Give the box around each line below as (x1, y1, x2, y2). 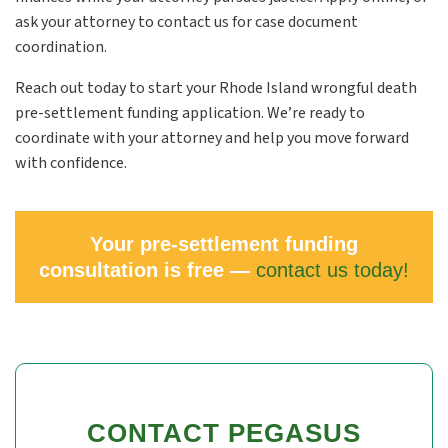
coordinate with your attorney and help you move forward (15, 127, 409, 149)
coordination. (15, 36, 110, 58)
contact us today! (256, 259, 409, 281)
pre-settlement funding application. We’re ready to (15, 102, 365, 124)
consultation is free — (39, 259, 256, 281)
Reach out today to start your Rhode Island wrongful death (15, 77, 417, 99)
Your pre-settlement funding (90, 233, 358, 255)
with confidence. (15, 152, 127, 174)
